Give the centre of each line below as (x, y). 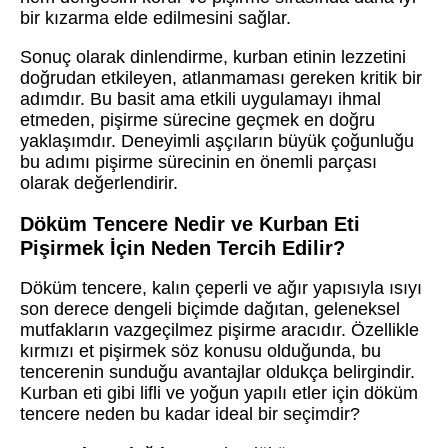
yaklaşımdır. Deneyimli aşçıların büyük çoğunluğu (217, 141)
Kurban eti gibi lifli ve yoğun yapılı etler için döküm (219, 393)
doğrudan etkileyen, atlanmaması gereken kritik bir (221, 78)
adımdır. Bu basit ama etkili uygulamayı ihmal (200, 99)
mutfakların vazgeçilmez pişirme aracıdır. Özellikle (219, 330)
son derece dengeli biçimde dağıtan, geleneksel (210, 309)
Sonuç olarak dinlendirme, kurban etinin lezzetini (213, 57)
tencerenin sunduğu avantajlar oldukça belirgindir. (217, 372)
